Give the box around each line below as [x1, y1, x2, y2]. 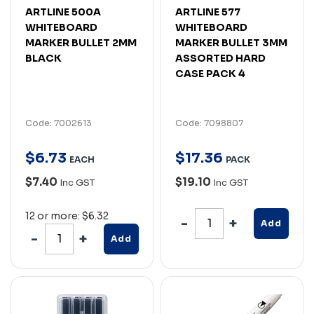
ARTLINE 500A [25, 5, 101, 18]
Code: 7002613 [25, 117, 92, 128]
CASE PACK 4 [175, 67, 245, 80]
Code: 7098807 [175, 117, 243, 128]
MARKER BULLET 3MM [175, 36, 287, 49]
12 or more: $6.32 [25, 209, 109, 222]
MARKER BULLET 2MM [25, 36, 137, 49]
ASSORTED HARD [175, 51, 266, 64]
